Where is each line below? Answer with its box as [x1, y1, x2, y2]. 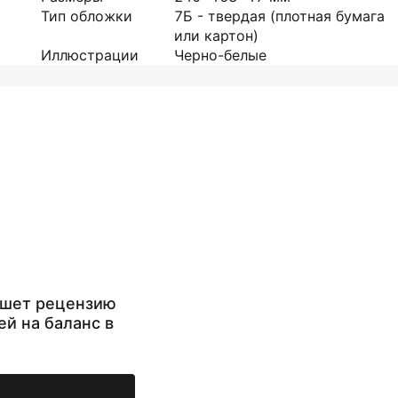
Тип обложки [41, 7, 132, 25]
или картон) [174, 27, 259, 44]
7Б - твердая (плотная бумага [174, 7, 385, 25]
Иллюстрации [41, 46, 139, 64]
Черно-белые [174, 46, 267, 64]
